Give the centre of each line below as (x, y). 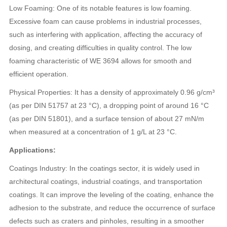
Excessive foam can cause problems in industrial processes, (106, 21)
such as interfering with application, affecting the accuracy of (106, 34)
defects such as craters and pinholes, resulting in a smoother (107, 221)
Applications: (33, 150)
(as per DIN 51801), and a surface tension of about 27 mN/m (107, 119)
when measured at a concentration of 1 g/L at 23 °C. (93, 132)
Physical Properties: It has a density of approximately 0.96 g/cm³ (112, 92)
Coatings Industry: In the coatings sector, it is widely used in (105, 168)
